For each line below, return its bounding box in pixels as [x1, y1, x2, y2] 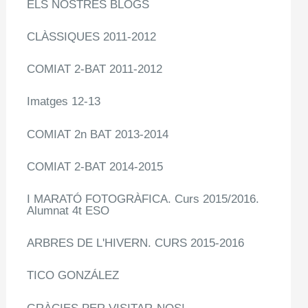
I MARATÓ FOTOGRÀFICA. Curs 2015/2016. [27, 192, 260, 206]
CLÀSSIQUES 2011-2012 [27, 30, 157, 44]
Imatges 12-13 [27, 95, 101, 109]
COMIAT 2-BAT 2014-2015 [27, 159, 164, 173]
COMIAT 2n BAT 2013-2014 [27, 127, 169, 141]
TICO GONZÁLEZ [27, 269, 120, 283]
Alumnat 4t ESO [27, 204, 110, 217]
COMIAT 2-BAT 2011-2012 [27, 63, 163, 76]
